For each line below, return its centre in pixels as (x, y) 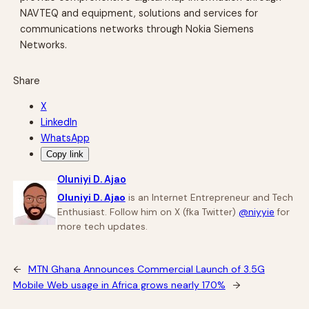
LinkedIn (59, 122)
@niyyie (256, 212)
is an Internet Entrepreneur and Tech (209, 198)
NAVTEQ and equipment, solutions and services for (139, 13)
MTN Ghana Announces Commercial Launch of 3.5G (146, 269)
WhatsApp (65, 138)
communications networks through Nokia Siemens (137, 29)
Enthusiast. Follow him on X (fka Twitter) (148, 212)
